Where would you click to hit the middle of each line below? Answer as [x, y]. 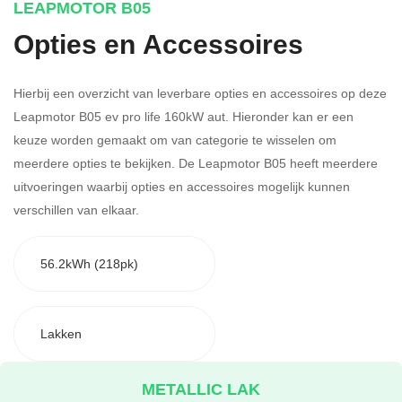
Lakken [61, 334]
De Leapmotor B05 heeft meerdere [278, 162]
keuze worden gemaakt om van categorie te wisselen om [175, 139]
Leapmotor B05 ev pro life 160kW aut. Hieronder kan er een [184, 116]
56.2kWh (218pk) [89, 264]
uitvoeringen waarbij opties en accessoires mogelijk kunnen [182, 186]
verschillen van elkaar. [76, 209]
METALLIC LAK [201, 389]
